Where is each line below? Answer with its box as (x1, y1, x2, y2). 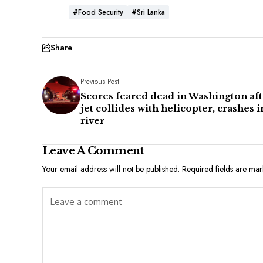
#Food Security (73, 7, 123, 18)
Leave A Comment (42, 144, 144, 158)
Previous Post (80, 76, 119, 87)
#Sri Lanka (131, 7, 165, 18)
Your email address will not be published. (42, 163, 180, 176)
